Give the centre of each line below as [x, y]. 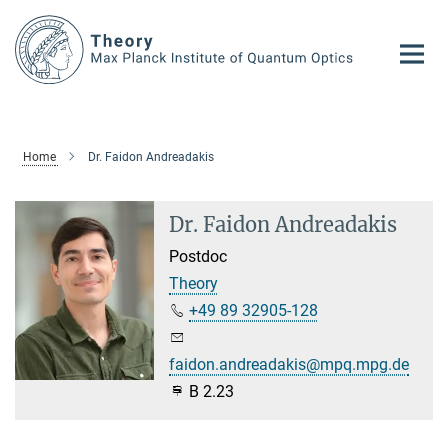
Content [32, 45]
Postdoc [198, 256]
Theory [194, 283]
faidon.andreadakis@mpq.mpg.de [289, 364]
